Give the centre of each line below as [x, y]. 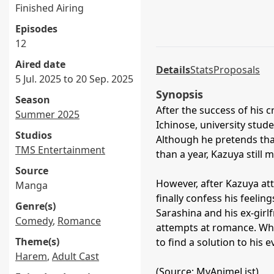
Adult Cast [76, 256]
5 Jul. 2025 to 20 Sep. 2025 [74, 79]
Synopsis [180, 94]
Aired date [40, 64]
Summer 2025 [47, 114]
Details [173, 70]
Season [33, 100]
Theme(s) [37, 242]
